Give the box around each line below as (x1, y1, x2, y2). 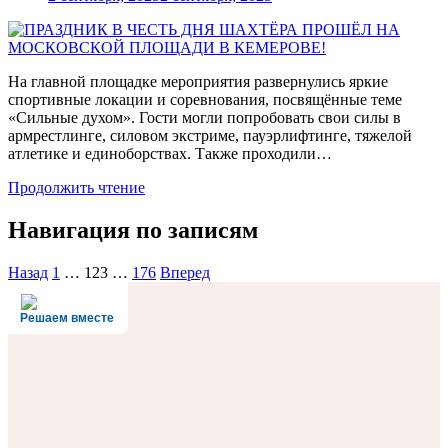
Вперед (160, 263, 210, 281)
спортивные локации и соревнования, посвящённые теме (8, 91, 402, 109)
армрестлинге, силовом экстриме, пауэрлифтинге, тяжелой (8, 127, 412, 145)
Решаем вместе (20, 310, 114, 325)
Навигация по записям (8, 216, 258, 243)
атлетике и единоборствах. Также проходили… (8, 145, 332, 163)
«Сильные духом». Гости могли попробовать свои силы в (8, 109, 401, 127)
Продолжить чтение (8, 179, 145, 197)
